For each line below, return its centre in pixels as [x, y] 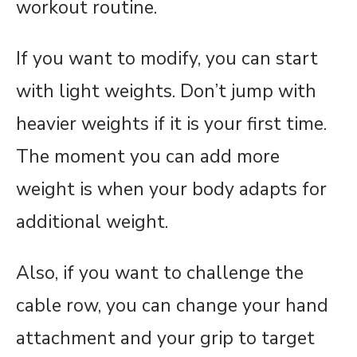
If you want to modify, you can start [167, 59]
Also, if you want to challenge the [160, 273]
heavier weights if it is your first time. [171, 124]
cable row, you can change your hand [172, 306]
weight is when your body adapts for [171, 190]
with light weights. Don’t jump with [166, 92]
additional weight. [92, 222]
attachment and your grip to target [165, 339]
